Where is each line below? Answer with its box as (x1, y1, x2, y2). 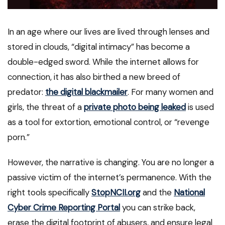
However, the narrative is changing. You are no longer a (8, 157, 214, 168)
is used (186, 101, 214, 113)
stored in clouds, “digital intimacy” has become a (8, 41, 190, 53)
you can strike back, (120, 202, 195, 213)
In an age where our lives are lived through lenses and (8, 26, 209, 38)
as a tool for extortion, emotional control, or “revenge (8, 117, 209, 128)
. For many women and (128, 86, 213, 98)
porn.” (8, 132, 30, 143)
